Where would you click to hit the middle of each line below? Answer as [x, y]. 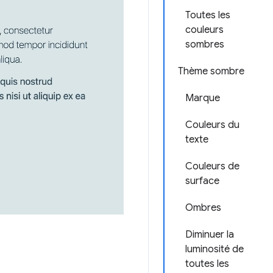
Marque [203, 98]
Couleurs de [212, 166]
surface [202, 181]
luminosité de [214, 249]
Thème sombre [211, 71]
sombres [205, 44]
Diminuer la [210, 235]
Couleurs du [212, 125]
